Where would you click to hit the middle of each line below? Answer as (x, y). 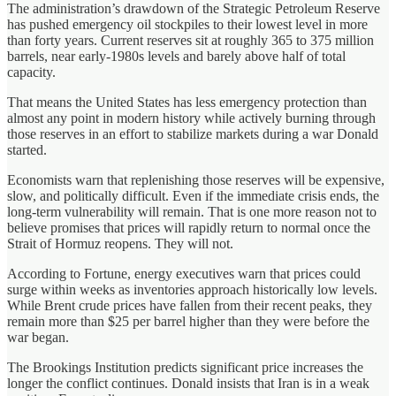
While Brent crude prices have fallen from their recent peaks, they (190, 305)
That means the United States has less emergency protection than (187, 102)
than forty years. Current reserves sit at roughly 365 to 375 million (190, 40)
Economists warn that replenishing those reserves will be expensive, (196, 179)
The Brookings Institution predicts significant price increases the (185, 367)
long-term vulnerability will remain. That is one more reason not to (192, 211)
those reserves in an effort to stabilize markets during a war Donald (193, 133)
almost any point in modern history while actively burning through (191, 118)
